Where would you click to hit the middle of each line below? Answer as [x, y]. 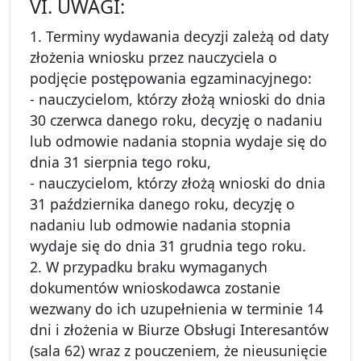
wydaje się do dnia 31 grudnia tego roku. [168, 246]
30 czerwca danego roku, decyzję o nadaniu [176, 120]
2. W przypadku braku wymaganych [149, 267]
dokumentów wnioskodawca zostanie [155, 288]
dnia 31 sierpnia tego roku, [120, 162]
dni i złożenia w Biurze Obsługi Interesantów [179, 330]
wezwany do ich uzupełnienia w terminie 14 [176, 309]
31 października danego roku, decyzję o [162, 204]
